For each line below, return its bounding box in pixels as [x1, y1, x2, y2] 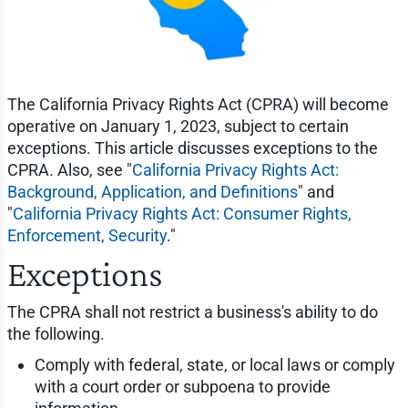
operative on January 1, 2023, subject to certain [6, 117, 349, 137]
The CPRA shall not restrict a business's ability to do [6, 302, 378, 322]
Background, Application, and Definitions [6, 182, 298, 202]
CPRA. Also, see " [6, 160, 132, 180]
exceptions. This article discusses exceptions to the [6, 138, 378, 158]
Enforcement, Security [6, 226, 167, 246]
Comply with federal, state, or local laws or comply [34, 355, 395, 375]
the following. [6, 324, 105, 344]
